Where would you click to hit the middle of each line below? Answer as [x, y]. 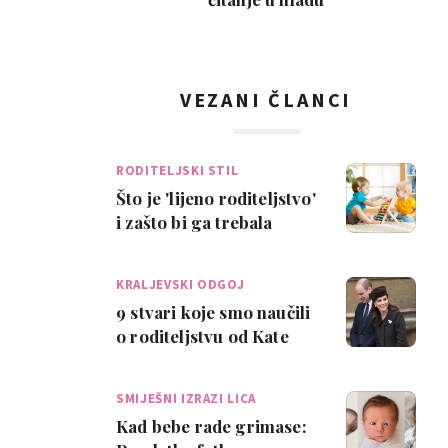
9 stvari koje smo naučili [213, 312]
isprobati [152, 246]
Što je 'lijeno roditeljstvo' [216, 198]
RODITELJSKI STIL [177, 170]
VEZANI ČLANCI [266, 99]
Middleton [157, 360]
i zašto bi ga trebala [194, 222]
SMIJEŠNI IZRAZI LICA [186, 398]
